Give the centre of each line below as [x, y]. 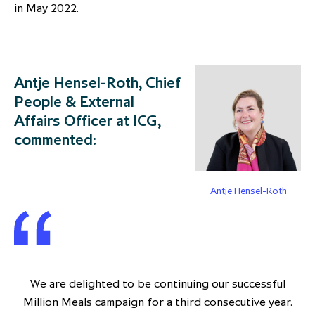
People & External [74, 102]
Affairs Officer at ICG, [88, 121]
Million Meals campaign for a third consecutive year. [157, 302]
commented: [56, 140]
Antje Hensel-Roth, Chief [97, 83]
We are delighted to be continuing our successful [157, 284]
